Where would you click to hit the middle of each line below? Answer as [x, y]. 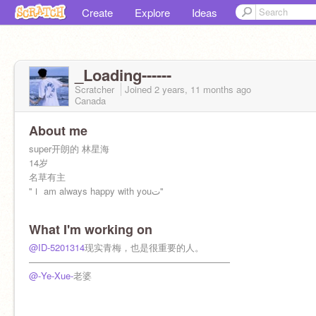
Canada [90, 101]
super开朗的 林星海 [69, 148]
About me [58, 130]
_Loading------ [123, 75]
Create [97, 12]
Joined [140, 89]
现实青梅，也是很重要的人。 [144, 247]
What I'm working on [91, 229]
